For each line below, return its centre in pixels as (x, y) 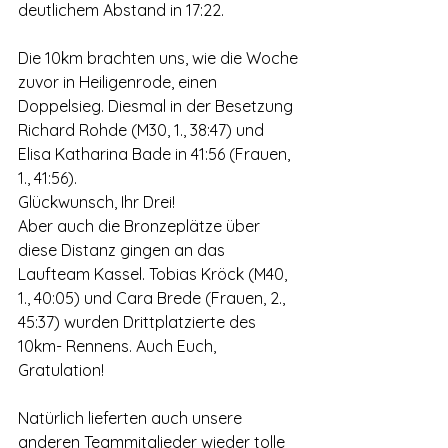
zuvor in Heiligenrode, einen (119, 82)
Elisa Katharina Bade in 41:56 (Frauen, (156, 154)
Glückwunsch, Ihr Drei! (96, 202)
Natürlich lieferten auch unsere (132, 418)
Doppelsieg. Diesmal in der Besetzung (157, 106)
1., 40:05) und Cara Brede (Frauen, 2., (153, 298)
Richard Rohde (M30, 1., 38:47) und (143, 130)
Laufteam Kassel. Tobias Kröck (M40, (154, 274)
